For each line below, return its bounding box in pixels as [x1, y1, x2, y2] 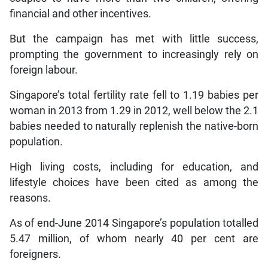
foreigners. [9, 248, 61, 260]
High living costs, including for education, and [9, 160, 259, 173]
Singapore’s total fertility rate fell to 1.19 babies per [9, 89, 259, 101]
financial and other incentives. [9, 7, 151, 20]
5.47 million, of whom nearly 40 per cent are [9, 232, 259, 245]
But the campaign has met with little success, [9, 32, 259, 45]
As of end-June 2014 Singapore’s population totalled [9, 217, 259, 229]
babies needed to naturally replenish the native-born [9, 120, 259, 132]
